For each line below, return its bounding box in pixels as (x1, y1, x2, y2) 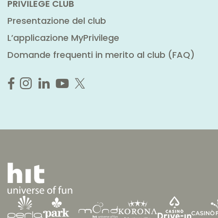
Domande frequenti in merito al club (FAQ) (7, 49, 195, 61)
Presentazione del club (7, 15, 106, 27)
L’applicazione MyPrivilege (7, 32, 119, 44)
